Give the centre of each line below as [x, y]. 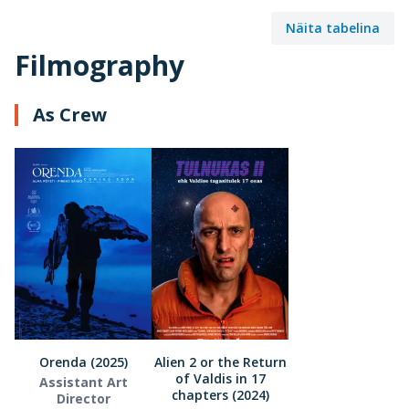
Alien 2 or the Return [220, 362]
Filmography [100, 65]
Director [83, 398]
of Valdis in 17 [220, 378]
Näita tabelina [333, 27]
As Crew [70, 114]
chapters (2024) [220, 394]
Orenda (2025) [83, 362]
